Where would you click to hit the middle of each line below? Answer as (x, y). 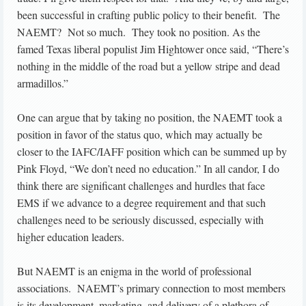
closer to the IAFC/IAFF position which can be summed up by (152, 152)
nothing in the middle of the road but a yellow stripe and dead (149, 66)
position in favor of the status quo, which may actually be (140, 135)
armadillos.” (43, 83)
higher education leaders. (71, 237)
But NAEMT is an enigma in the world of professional (134, 271)
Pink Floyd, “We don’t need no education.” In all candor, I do (148, 169)
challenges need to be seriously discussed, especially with (140, 220)
